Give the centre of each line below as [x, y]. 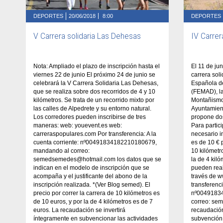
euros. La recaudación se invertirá [79, 210]
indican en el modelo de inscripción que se [91, 167]
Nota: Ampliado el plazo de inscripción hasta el [97, 66]
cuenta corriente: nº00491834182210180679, [95, 142]
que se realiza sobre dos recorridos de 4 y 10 [94, 91]
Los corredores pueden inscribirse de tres [90, 117]
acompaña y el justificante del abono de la [90, 176]
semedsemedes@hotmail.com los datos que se [97, 159]
